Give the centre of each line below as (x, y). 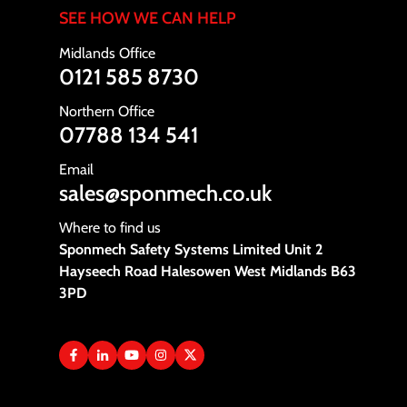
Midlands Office (108, 53)
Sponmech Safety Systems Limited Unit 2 (191, 249)
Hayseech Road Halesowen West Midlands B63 (208, 271)
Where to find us (110, 227)
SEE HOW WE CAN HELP (148, 18)
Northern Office (107, 111)
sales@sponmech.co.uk (166, 193)
